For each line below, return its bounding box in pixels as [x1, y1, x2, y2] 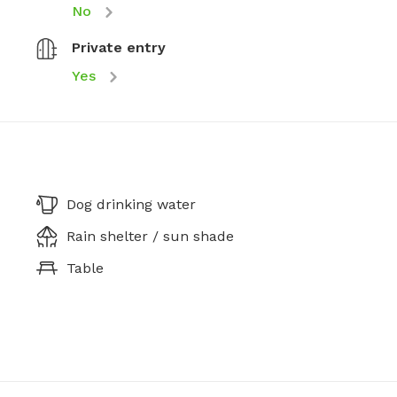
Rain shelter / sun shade [66, 228, 234, 245]
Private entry [72, 39, 166, 56]
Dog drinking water [66, 196, 196, 213]
